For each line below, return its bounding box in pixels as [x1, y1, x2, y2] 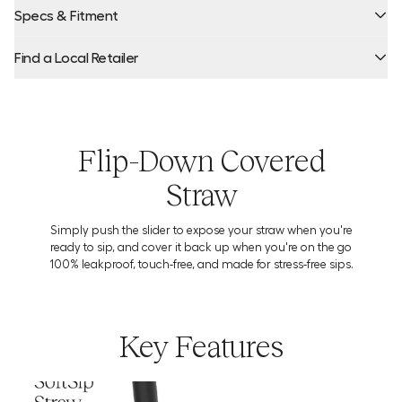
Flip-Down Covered [77, 144, 325, 178]
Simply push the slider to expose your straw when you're [49, 223, 353, 236]
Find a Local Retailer [14, 48, 139, 66]
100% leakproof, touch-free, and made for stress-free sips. [48, 257, 354, 270]
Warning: [14, 231, 73, 247]
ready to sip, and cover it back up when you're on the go [50, 240, 352, 253]
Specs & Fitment [14, 6, 118, 23]
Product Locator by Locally [14, 66, 159, 80]
